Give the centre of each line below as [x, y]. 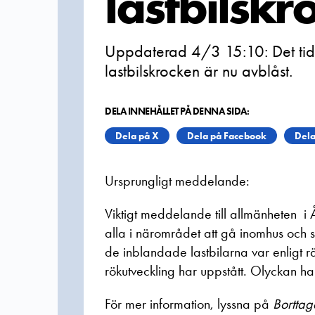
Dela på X [137, 136]
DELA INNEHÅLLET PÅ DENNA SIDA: [177, 111]
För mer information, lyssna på [189, 304]
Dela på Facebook [227, 136]
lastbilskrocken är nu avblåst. [199, 71]
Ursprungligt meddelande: [177, 181]
